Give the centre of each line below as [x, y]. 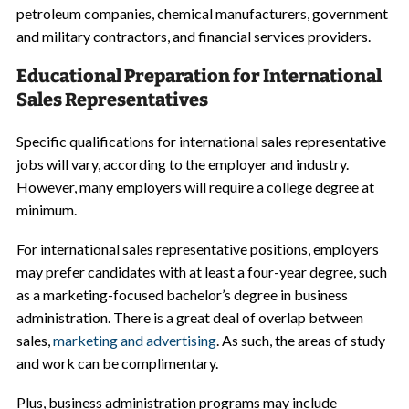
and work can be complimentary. [117, 363]
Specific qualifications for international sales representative [201, 141]
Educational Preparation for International [199, 76]
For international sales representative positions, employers [197, 249]
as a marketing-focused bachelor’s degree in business [182, 294]
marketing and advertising [134, 340]
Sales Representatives [112, 100]
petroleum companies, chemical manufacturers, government [202, 13]
